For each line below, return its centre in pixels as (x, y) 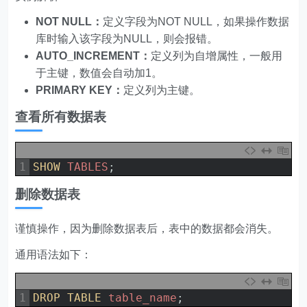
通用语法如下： (54, 255)
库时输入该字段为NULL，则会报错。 (127, 39)
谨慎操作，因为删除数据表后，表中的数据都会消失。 (147, 229)
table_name (143, 298)
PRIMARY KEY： (80, 90)
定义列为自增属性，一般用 (217, 56)
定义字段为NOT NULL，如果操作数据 (196, 22)
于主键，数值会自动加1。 (99, 73)
